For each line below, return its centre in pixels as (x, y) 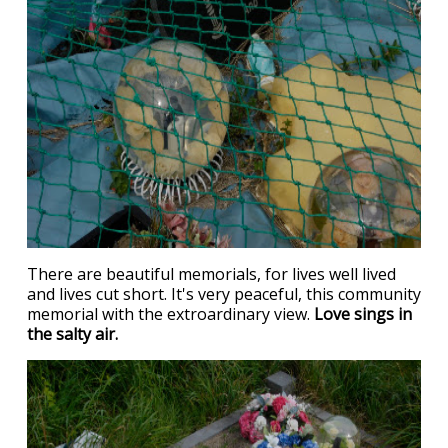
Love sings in (363, 314)
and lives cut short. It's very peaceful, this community (224, 294)
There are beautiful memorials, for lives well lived (211, 274)
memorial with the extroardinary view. (170, 314)
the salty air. (72, 334)
